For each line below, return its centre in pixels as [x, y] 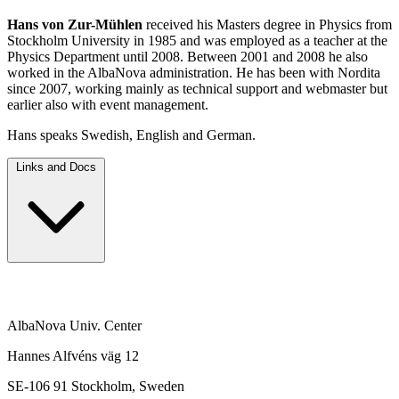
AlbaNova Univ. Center [74, 326]
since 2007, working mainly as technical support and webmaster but [197, 89]
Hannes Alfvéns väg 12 [73, 356]
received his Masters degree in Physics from [267, 25]
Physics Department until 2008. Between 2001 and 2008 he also [187, 57]
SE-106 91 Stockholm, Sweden [96, 387]
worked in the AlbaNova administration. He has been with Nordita [194, 73]
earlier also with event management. [108, 105]
